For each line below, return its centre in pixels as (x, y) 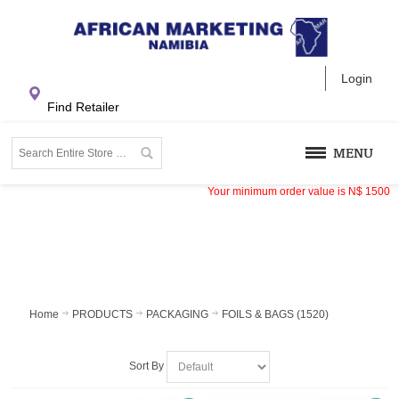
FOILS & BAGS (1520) (276, 314)
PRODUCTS (103, 314)
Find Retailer (84, 106)
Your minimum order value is (278, 191)
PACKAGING (178, 314)
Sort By (146, 366)
